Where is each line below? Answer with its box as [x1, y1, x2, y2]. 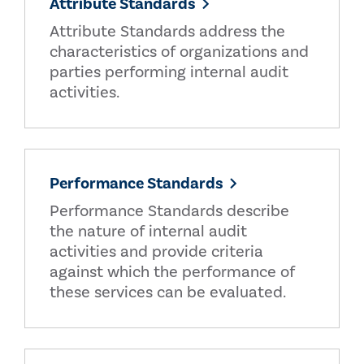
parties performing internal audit [50, 62, 288, 83]
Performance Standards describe [50, 201, 289, 222]
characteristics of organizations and [50, 41, 309, 63]
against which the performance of [50, 262, 295, 283]
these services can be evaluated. [50, 282, 286, 303]
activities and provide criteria [50, 241, 263, 262]
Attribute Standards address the [50, 21, 285, 42]
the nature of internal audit [50, 221, 247, 242]
